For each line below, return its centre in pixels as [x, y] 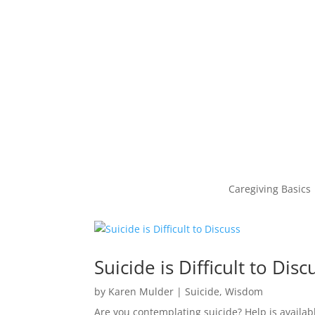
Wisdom [244, 291]
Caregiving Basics [270, 189]
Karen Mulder [141, 291]
